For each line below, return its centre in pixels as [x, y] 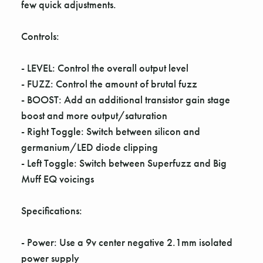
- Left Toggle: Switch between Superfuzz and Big [124, 163]
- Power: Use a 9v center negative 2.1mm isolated [127, 242]
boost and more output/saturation [94, 116]
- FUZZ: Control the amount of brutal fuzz [109, 84]
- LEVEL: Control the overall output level [105, 68]
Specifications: [52, 211]
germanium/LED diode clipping [90, 147]
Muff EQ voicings [58, 179]
